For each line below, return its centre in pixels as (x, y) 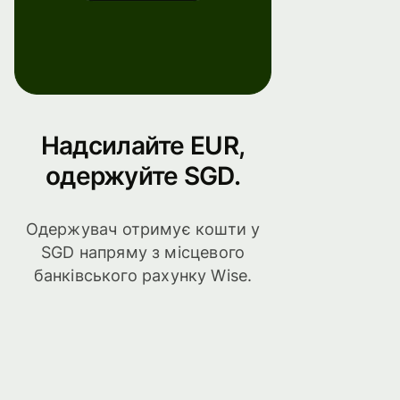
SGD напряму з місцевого (143, 253)
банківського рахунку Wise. (143, 276)
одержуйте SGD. (143, 175)
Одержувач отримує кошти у (143, 229)
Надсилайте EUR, (143, 145)
